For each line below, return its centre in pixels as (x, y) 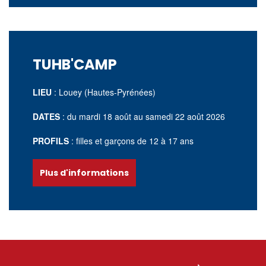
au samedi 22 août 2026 (179, 116)
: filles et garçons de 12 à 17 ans (132, 141)
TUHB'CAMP (75, 64)
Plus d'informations (84, 173)
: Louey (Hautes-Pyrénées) (105, 92)
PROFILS (51, 141)
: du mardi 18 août (97, 116)
